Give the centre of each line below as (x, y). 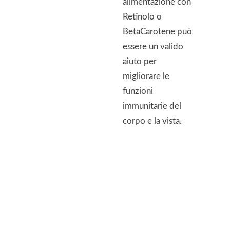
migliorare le (146, 76)
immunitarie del (152, 106)
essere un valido (153, 46)
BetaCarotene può (157, 32)
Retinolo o (142, 17)
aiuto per (140, 61)
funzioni (138, 91)
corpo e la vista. (152, 121)
